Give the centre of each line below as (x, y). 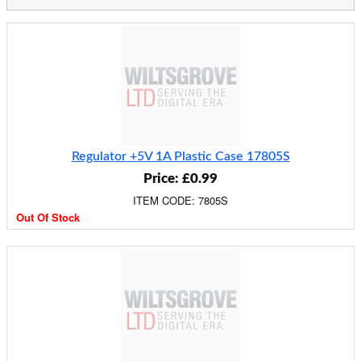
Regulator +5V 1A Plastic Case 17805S (180, 156)
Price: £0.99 (180, 178)
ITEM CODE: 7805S (180, 200)
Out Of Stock (48, 217)
